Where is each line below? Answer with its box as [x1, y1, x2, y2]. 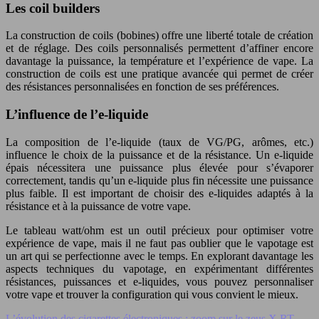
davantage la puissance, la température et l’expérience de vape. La [6, 55, 313, 68]
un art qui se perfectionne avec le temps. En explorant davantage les [6, 249, 313, 262]
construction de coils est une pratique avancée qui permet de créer [6, 68, 313, 80]
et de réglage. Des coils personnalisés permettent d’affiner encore [6, 42, 313, 55]
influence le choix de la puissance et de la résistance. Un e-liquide [6, 148, 313, 161]
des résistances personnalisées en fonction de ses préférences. [6, 80, 279, 93]
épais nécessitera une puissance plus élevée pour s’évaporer [6, 161, 313, 174]
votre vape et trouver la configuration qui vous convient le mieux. [6, 288, 298, 300]
